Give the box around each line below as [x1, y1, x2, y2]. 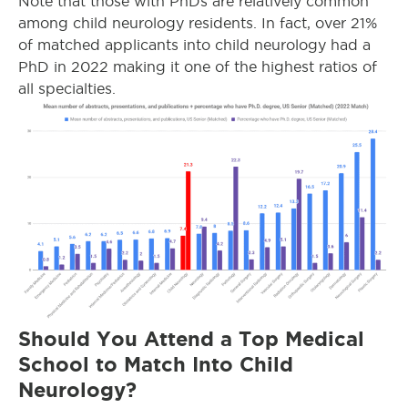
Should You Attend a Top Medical [18, 328, 364, 351]
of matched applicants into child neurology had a [18, 36, 371, 53]
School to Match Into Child [18, 353, 293, 376]
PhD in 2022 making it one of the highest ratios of [18, 58, 377, 75]
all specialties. [18, 80, 116, 97]
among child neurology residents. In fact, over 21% [18, 15, 377, 31]
